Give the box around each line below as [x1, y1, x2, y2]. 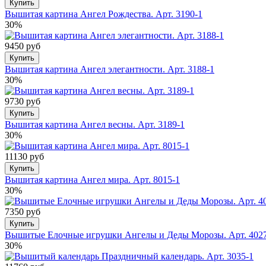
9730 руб [5, 96, 40, 106]
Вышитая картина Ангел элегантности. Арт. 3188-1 [5, 64, 214, 74]
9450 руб [5, 41, 40, 51]
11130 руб [5, 151, 44, 161]
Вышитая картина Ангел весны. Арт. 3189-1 [5, 119, 185, 129]
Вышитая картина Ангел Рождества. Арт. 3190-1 [5, 9, 202, 19]
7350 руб [5, 207, 40, 217]
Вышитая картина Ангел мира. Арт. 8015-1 [5, 175, 180, 185]
